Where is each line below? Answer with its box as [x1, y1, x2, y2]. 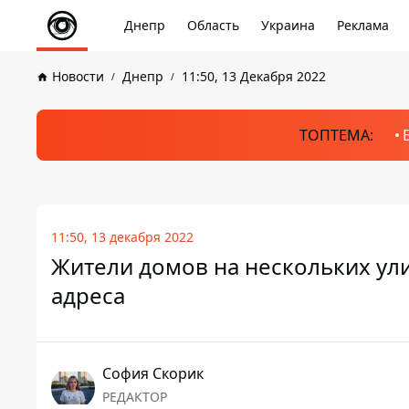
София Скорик [102, 363, 204, 383]
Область [187, 16, 239, 34]
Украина [261, 16, 315, 34]
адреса [51, 280, 125, 310]
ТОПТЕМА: [299, 125, 373, 145]
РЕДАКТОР [102, 388, 167, 405]
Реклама [337, 16, 389, 34]
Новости [52, 68, 104, 85]
